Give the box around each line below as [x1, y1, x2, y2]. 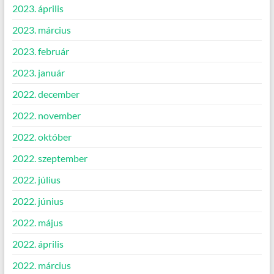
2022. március [12, 259, 71, 272]
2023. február [12, 45, 69, 57]
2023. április [12, 2, 64, 15]
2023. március [12, 24, 71, 36]
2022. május [12, 217, 63, 229]
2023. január [12, 67, 65, 79]
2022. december [12, 88, 80, 100]
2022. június [12, 195, 64, 207]
